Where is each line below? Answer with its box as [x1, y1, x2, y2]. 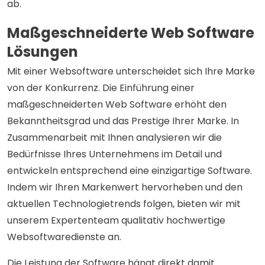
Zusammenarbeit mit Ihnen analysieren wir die [7, 131, 222, 144]
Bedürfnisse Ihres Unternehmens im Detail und [7, 147, 222, 161]
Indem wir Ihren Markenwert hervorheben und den [7, 180, 243, 194]
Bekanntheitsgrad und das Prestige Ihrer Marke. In [7, 114, 239, 128]
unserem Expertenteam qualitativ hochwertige [7, 214, 225, 227]
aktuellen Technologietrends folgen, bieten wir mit [7, 197, 241, 211]
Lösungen [7, 41, 78, 62]
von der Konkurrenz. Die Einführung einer [7, 81, 195, 95]
